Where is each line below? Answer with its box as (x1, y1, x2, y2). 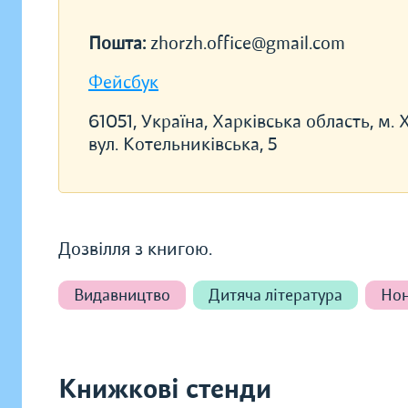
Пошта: (88, 32, 150, 55)
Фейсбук (88, 71, 158, 94)
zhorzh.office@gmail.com (150, 32, 345, 55)
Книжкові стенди (58, 372, 271, 406)
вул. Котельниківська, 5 (88, 133, 277, 156)
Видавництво (74, 285, 170, 305)
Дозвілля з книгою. (58, 238, 212, 260)
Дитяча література (209, 285, 342, 305)
